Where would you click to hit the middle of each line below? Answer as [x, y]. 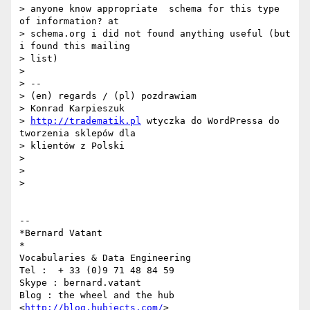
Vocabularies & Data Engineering [105, 258]
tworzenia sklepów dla [77, 134]
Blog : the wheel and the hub [97, 295]
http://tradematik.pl [86, 121]
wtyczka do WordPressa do [210, 121]
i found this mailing [75, 46]
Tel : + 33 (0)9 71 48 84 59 [97, 271]
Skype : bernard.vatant [80, 283]
